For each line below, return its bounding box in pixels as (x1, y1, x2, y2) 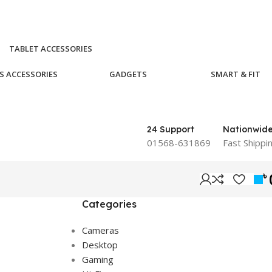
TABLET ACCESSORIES (9, 43, 92, 55)
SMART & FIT (211, 69, 260, 80)
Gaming (81, 253, 114, 266)
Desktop (81, 239, 118, 251)
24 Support (147, 123, 194, 135)
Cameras (81, 224, 119, 237)
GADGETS (109, 69, 147, 80)
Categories (81, 198, 137, 211)
